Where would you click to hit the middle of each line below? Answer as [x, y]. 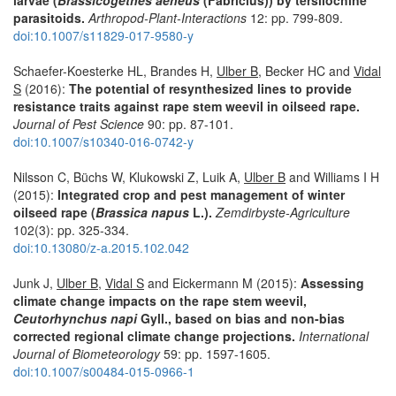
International [334, 335]
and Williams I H [332, 176]
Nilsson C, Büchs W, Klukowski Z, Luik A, [129, 176]
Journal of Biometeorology [87, 353]
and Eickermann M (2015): [222, 282]
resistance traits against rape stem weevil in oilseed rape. [187, 106]
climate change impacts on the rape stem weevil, [160, 300]
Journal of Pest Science [79, 123]
